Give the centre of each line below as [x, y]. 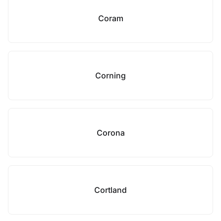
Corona [110, 133]
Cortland [110, 190]
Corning [110, 75]
